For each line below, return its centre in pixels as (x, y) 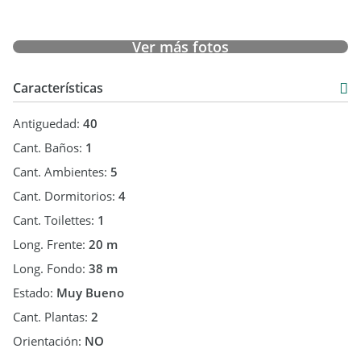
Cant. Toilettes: (55, 220)
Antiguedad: (48, 123)
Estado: (35, 293)
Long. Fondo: (51, 268)
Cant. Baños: (49, 147)
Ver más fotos (180, 47)
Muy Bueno (90, 293)
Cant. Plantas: (52, 317)
